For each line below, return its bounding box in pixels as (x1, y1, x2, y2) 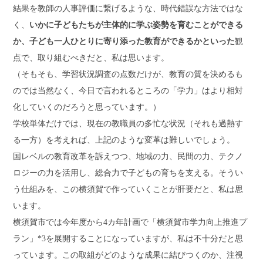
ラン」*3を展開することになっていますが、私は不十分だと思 (13, 234, 244, 243)
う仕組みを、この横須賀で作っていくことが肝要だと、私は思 (13, 185, 244, 194)
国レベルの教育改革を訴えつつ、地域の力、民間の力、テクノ (13, 152, 244, 161)
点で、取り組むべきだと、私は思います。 (13, 53, 170, 62)
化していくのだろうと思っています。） (13, 103, 161, 112)
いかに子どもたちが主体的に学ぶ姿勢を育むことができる (29, 21, 244, 29)
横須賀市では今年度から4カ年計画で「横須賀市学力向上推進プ (13, 218, 248, 227)
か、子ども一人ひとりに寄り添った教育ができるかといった (13, 37, 235, 46)
